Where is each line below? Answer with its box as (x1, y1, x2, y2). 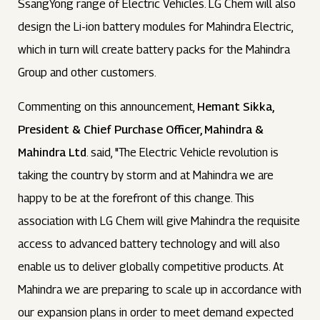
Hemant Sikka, (197, 100, 274, 114)
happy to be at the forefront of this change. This (18, 191, 255, 205)
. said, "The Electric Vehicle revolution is (86, 146, 279, 159)
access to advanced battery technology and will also (18, 237, 281, 251)
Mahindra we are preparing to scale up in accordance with (18, 283, 302, 296)
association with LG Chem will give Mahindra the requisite (18, 214, 301, 228)
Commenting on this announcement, (18, 100, 198, 114)
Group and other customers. (18, 66, 157, 79)
